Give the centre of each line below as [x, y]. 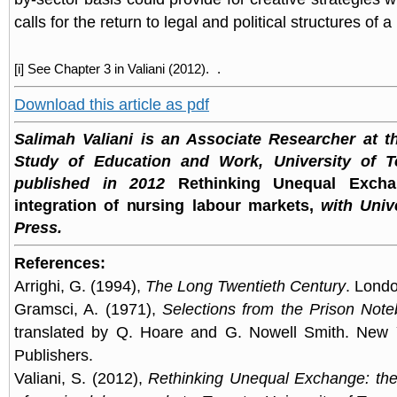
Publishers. [56, 355]
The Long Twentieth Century [245, 286]
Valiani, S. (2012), [82, 378]
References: [62, 263]
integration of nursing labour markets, [164, 206]
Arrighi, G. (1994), [80, 286]
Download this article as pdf [112, 105]
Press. [38, 228]
